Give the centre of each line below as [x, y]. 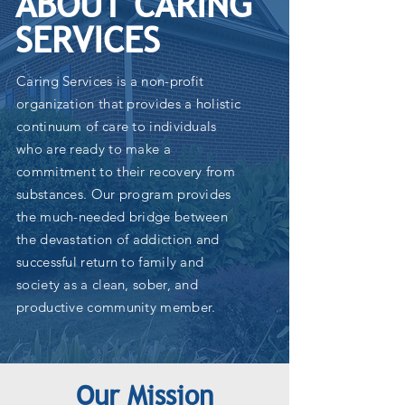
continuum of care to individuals [117, 126]
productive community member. [116, 307]
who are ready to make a [94, 149]
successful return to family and [110, 262]
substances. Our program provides [124, 194]
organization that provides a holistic [129, 104]
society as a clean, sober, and [108, 284]
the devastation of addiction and [118, 239]
